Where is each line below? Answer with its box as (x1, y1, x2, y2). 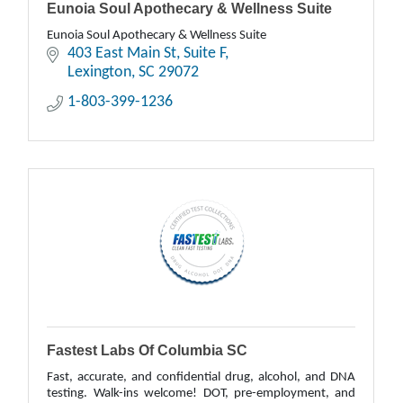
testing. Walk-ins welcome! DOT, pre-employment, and (47, 387, 356, 400)
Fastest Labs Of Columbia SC (47, 343, 248, 358)
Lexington (67, 64, 131, 81)
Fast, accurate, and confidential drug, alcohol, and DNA (47, 371, 356, 384)
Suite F (183, 45, 225, 62)
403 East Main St (67, 45, 176, 62)
